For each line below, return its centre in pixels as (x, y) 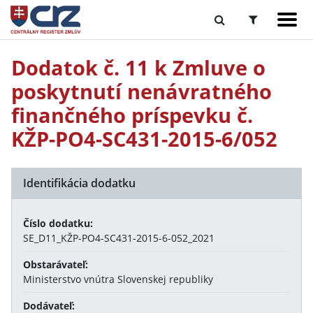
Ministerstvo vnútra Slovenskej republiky (118, 279)
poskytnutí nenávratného (141, 91)
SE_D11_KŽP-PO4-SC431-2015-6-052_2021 (119, 238)
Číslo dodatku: (58, 223)
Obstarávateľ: (56, 264)
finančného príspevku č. (132, 115)
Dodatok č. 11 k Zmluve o (138, 67)
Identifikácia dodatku (79, 183)
